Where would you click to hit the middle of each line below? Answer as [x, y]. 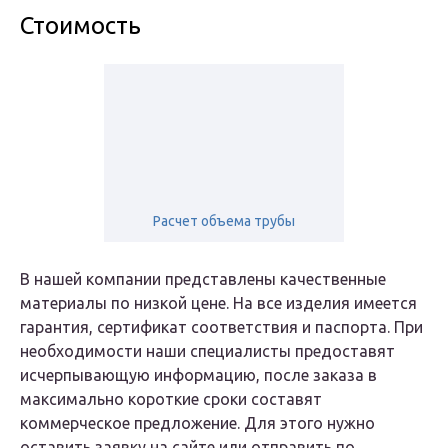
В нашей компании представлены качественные [203, 279]
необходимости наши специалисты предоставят [207, 351]
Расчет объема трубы [224, 221]
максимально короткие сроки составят [171, 399]
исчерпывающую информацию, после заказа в [198, 375]
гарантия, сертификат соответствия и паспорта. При [221, 327]
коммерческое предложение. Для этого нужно [197, 423]
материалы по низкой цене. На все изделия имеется [218, 303]
